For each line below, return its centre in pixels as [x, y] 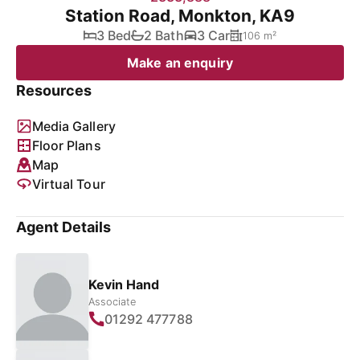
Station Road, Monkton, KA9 [180, 16]
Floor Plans [67, 145]
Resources [54, 90]
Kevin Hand [124, 284]
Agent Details [64, 227]
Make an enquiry [180, 63]
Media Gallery [74, 126]
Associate [112, 301]
